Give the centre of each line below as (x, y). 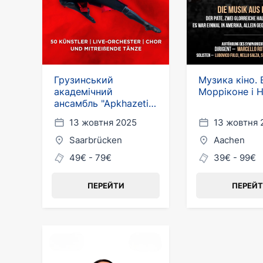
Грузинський (84, 80)
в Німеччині (81, 115)
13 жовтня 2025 (103, 122)
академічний (83, 92)
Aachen (229, 140)
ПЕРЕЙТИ (106, 186)
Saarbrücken (96, 140)
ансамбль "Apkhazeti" (103, 103)
